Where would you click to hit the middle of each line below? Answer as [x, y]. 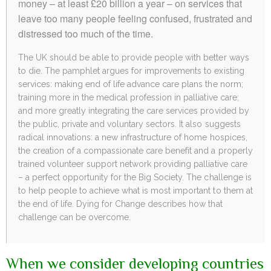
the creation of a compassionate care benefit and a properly [135, 150]
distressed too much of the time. [86, 33]
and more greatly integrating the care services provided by [134, 110]
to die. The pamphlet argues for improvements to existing [131, 70]
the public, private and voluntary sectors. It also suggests [129, 124]
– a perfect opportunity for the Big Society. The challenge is [135, 177]
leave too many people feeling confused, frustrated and [135, 18]
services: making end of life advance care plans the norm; [131, 84]
